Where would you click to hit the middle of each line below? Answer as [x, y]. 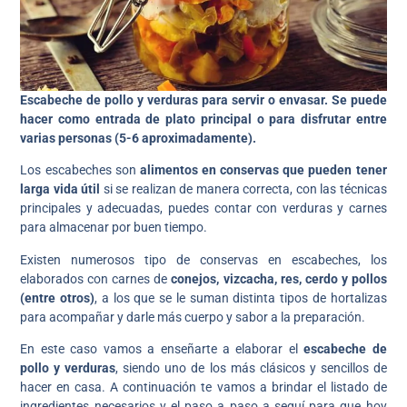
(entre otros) [58, 298]
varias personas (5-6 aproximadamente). [139, 139]
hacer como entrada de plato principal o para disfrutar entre [203, 119]
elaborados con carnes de [94, 278]
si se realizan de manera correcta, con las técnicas [245, 189]
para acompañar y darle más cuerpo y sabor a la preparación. [193, 317]
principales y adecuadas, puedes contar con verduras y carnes [203, 208]
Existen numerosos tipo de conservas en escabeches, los [203, 259]
